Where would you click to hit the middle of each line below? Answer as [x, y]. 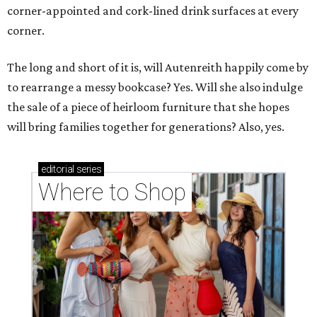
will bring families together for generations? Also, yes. [146, 127]
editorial [58, 169]
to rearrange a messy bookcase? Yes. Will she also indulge [155, 87]
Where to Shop [112, 192]
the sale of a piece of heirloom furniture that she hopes [148, 107]
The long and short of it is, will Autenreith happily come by [158, 68]
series [88, 169]
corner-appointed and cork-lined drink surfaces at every [153, 11]
